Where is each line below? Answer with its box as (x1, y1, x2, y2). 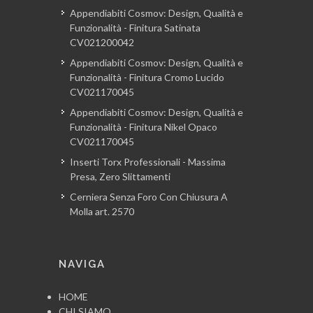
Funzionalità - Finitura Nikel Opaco (70, 121, 217, 133)
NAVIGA (59, 258, 105, 271)
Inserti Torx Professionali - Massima (70, 156, 226, 168)
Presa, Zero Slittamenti (70, 170, 170, 183)
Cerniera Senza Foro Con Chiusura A (70, 191, 228, 203)
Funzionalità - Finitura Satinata (70, 22, 201, 34)
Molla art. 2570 (70, 205, 134, 218)
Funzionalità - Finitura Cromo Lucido (70, 71, 224, 84)
